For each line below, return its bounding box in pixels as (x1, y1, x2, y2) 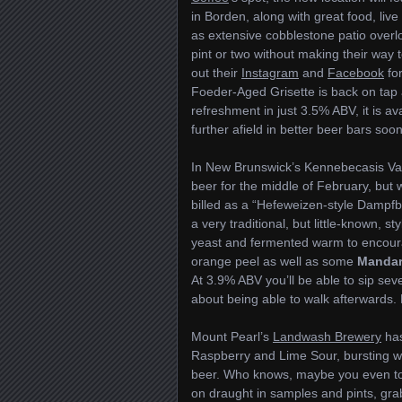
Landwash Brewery (273, 329, 381, 344)
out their (191, 66, 241, 80)
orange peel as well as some (191, 254, 357, 268)
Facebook (328, 66, 384, 80)
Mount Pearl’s (191, 329, 273, 344)
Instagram (241, 66, 299, 80)
